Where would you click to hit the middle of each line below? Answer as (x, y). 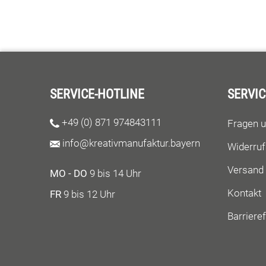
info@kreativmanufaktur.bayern (131, 143)
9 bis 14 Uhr (114, 173)
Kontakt (244, 193)
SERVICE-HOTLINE (97, 94)
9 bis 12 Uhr (88, 194)
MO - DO (69, 173)
